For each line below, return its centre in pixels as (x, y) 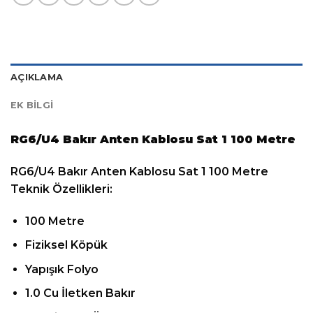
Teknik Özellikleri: (61, 189)
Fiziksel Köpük (66, 245)
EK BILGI (32, 105)
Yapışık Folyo (61, 269)
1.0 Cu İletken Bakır (80, 293)
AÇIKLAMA (37, 77)
